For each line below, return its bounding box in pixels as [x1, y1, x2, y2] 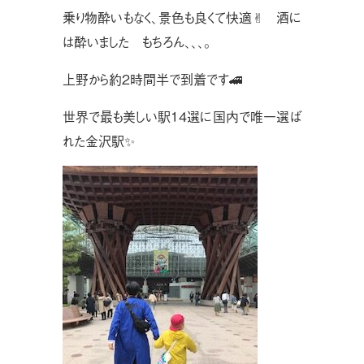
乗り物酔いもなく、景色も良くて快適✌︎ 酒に [62, 7, 302, 28]
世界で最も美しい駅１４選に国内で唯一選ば [62, 106, 302, 127]
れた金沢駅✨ [62, 131, 135, 151]
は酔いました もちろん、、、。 [62, 32, 211, 52]
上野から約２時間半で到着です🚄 [62, 69, 242, 89]
